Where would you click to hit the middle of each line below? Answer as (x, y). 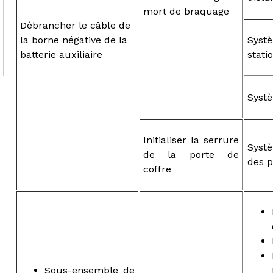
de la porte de (191, 154)
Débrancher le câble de (75, 25)
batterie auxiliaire (61, 54)
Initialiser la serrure (191, 140)
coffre (157, 169)
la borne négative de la (74, 40)
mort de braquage (186, 11)
